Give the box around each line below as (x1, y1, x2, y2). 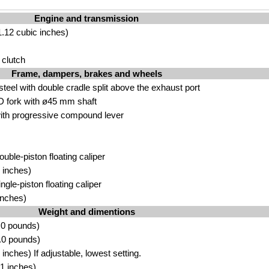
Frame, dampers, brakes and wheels (11, 68, 162, 79)
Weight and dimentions (38, 207, 135, 217)
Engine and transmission (34, 13, 139, 23)
